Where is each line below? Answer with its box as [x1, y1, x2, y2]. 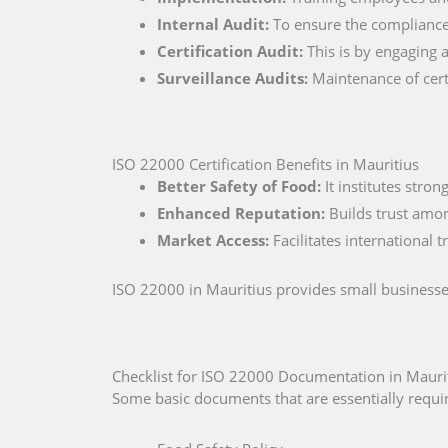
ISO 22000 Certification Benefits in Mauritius [112, 153, 419, 174]
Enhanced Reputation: [157, 202, 325, 223]
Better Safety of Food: [157, 175, 321, 196]
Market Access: [157, 229, 269, 250]
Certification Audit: [157, 41, 303, 62]
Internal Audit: [157, 14, 269, 35]
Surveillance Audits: [157, 68, 308, 89]
